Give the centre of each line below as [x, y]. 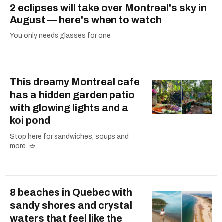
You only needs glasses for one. [61, 36]
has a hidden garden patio [72, 95]
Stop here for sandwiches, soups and [69, 137]
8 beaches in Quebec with [71, 193]
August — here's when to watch [86, 20]
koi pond [30, 121]
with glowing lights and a [69, 108]
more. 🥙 [23, 146]
